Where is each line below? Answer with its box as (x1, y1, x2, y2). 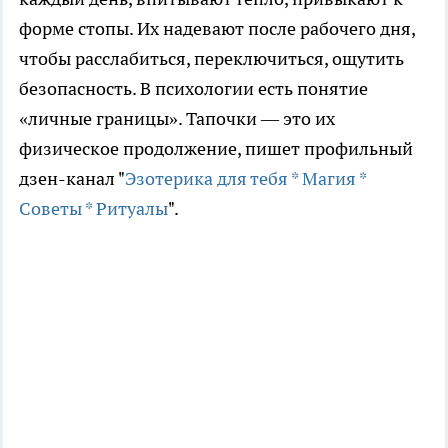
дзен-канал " (19, 167, 125, 191)
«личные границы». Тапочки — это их (19, 107, 335, 131)
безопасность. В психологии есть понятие (19, 77, 368, 101)
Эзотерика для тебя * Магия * (125, 167, 366, 191)
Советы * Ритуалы (19, 197, 168, 221)
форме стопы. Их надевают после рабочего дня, (19, 17, 415, 41)
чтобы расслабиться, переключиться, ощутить (19, 47, 404, 71)
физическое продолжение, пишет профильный (19, 137, 413, 161)
